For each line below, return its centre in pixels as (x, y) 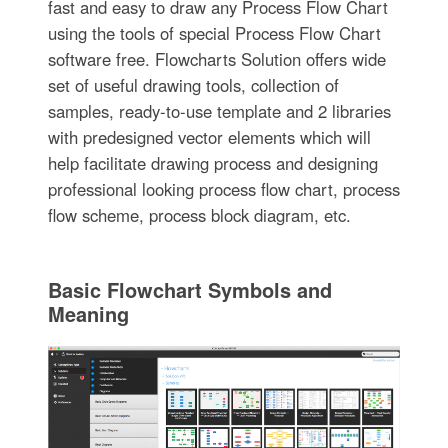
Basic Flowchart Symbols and (189, 290)
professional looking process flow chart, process (223, 189)
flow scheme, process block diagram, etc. (199, 215)
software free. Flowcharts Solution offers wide (216, 59)
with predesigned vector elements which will (209, 137)
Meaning (88, 314)
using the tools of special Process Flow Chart (214, 33)
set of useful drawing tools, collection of (193, 85)
